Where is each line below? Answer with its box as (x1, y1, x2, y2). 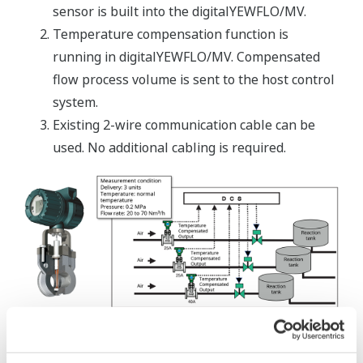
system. (53, 92, 98, 111)
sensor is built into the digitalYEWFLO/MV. (53, 2, 306, 20)
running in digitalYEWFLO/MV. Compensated (53, 47, 320, 66)
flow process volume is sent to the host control (53, 70, 335, 88)
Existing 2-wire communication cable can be (53, 115, 315, 134)
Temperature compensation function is (53, 24, 288, 43)
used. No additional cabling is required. (53, 138, 286, 156)
